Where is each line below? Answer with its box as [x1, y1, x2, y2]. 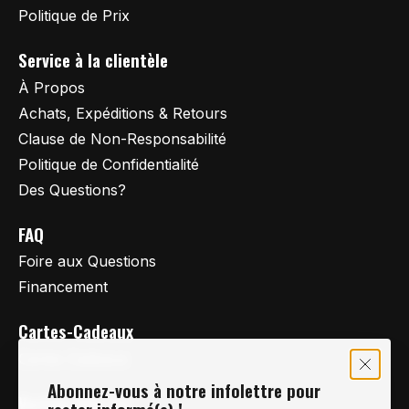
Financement [18, 278, 108, 297]
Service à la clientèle [18, 46, 168, 73]
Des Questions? [18, 180, 126, 199]
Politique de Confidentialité [18, 154, 199, 173]
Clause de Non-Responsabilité [18, 129, 226, 148]
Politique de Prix [18, 5, 130, 25]
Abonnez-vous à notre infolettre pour [47, 377, 320, 404]
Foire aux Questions [18, 252, 156, 271]
